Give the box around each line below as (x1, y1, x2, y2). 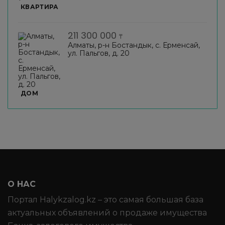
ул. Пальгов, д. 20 (68, 48, 130, 58)
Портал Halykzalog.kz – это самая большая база (8, 194, 203, 204)
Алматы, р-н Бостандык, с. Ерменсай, (68, 40, 200, 50)
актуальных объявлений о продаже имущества (8, 207, 207, 217)
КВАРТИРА (21, 3, 59, 11)
